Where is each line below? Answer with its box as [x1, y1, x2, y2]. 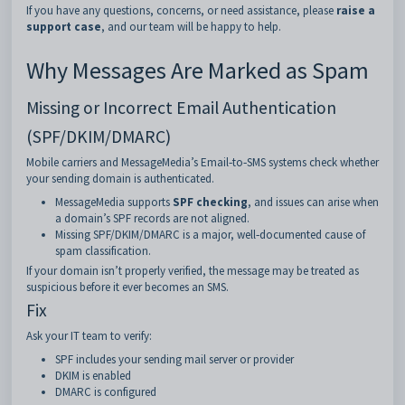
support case [26, 19, 101, 34]
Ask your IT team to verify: [26, 328, 152, 344]
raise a [336, 3, 375, 18]
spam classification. [55, 243, 151, 259]
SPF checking [173, 194, 248, 210]
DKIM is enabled [55, 368, 131, 383]
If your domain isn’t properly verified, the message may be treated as [26, 263, 359, 278]
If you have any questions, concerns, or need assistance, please [26, 3, 336, 18]
